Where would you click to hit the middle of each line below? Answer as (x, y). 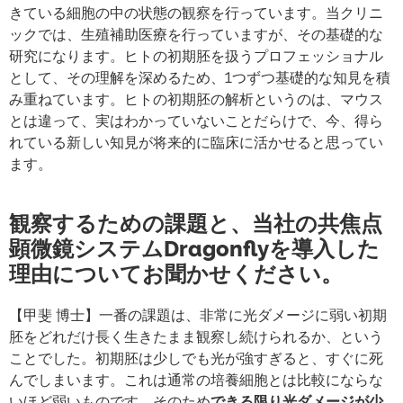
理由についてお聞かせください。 (176, 274)
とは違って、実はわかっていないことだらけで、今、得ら (196, 121)
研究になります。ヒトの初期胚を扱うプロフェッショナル (196, 56)
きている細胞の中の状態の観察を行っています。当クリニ (196, 13)
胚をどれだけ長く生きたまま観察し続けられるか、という (196, 337)
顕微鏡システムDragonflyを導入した (194, 249)
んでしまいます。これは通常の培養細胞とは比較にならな (196, 380)
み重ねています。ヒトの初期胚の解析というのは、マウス (196, 99)
